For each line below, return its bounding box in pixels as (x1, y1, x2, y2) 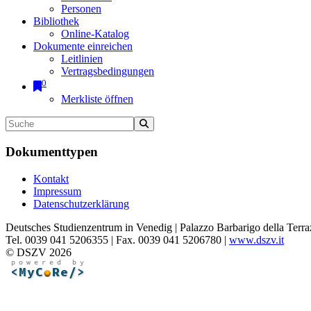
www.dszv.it (229, 233, 284, 246)
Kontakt (33, 172, 69, 185)
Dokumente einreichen (33, 40, 133, 52)
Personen (61, 3, 101, 15)
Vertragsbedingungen (61, 65, 154, 77)
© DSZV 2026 (6, 246, 72, 258)
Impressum (33, 185, 81, 197)
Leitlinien (61, 53, 103, 65)
